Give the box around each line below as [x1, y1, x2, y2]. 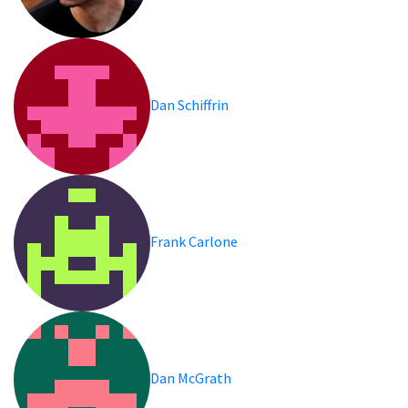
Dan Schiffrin [150, 95, 230, 114]
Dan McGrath [150, 368, 233, 387]
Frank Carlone [150, 231, 240, 250]
